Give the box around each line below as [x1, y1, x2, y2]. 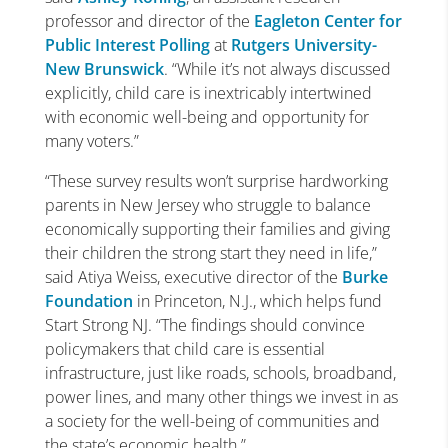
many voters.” [44, 130, 139, 152]
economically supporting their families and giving [44, 218, 390, 240]
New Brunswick [44, 58, 164, 80]
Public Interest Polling [44, 34, 210, 56]
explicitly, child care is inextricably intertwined [44, 82, 372, 104]
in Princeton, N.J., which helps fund [132, 290, 382, 312]
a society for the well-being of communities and [44, 410, 380, 432]
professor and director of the [44, 10, 254, 32]
